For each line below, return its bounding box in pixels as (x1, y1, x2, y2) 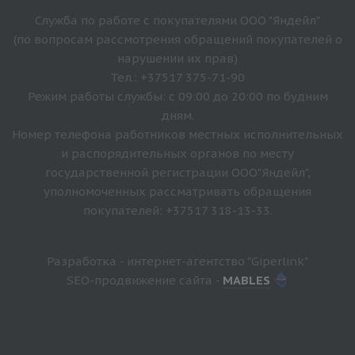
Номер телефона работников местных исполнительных (12, 126, 343, 142)
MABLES (222, 272, 270, 288)
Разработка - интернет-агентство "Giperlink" (47, 253, 308, 269)
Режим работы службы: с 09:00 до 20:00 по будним (27, 88, 328, 104)
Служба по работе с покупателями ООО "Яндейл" (35, 12, 320, 28)
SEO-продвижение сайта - (66, 272, 223, 288)
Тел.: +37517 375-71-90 (110, 69, 245, 85)
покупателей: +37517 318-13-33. (82, 202, 273, 218)
